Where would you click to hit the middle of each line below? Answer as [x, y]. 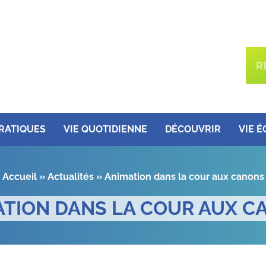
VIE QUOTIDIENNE [105, 129]
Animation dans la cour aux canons [184, 177]
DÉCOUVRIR [193, 129]
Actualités [70, 177]
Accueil [19, 177]
